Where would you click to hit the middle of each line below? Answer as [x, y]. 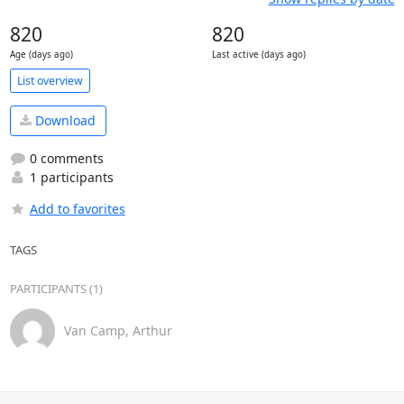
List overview [50, 80]
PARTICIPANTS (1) [56, 288]
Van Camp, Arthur [118, 331]
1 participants [69, 177]
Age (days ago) [41, 55]
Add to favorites [77, 208]
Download [64, 121]
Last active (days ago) [258, 55]
